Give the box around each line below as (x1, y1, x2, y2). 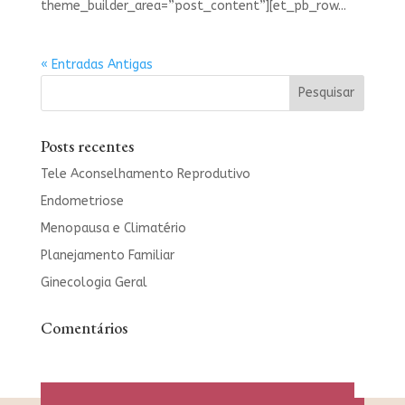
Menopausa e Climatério (40, 220, 186, 236)
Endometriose (40, 193, 124, 209)
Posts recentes (40, 135, 134, 156)
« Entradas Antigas (40, 56, 153, 72)
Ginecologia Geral (40, 274, 147, 290)
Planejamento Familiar (40, 247, 174, 263)
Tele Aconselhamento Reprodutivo (40, 165, 250, 182)
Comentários (40, 316, 127, 338)
